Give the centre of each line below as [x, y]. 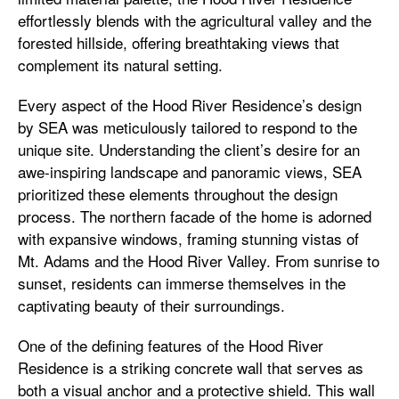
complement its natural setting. [120, 64]
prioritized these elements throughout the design [178, 193]
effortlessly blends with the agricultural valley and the [195, 20]
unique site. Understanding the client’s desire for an [189, 149]
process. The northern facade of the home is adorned [195, 216]
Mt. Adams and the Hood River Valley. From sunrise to [199, 260]
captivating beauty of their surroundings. [151, 305]
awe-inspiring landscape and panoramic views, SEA [190, 171]
